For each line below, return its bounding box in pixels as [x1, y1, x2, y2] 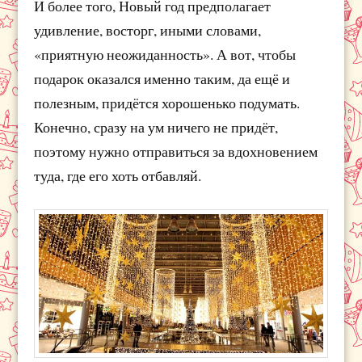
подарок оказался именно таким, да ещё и [34, 68, 291, 88]
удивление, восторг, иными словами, [34, 19, 262, 40]
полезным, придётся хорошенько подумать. [34, 92, 301, 112]
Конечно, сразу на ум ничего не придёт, [34, 116, 279, 137]
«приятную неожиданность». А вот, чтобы [34, 44, 297, 64]
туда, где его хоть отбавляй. [34, 165, 202, 185]
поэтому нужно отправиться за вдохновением [34, 141, 318, 161]
